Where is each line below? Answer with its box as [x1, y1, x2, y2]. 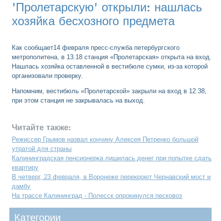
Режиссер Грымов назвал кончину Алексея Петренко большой [12, 135, 199, 143]
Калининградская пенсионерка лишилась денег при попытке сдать [12, 154, 212, 162]
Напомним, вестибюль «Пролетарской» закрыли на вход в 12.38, [12, 87, 207, 95]
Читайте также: [12, 122, 72, 132]
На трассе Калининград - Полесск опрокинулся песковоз [12, 191, 183, 199]
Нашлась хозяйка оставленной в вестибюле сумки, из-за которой [12, 62, 208, 70]
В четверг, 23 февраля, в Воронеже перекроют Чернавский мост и [12, 173, 211, 181]
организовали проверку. [12, 72, 83, 79]
